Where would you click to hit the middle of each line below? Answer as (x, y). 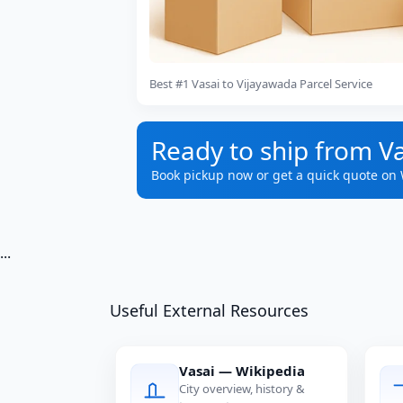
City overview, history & (242, 389)
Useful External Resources (209, 311)
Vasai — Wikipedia (242, 371)
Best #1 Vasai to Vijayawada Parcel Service (261, 84)
